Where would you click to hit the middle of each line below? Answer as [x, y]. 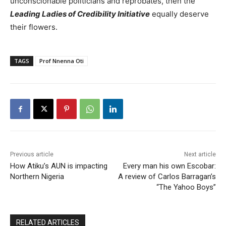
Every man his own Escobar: [169, 166]
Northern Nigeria [37, 176]
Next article [200, 154]
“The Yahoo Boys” [186, 187]
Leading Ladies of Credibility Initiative [80, 14]
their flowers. [34, 27]
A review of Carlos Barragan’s [167, 176]
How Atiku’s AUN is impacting [59, 166]
